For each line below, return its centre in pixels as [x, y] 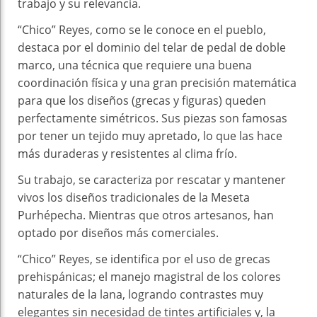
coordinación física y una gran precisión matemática [157, 82]
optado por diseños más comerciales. [118, 232]
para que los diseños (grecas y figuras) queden [142, 100]
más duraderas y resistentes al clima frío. [127, 153]
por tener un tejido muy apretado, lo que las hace [150, 136]
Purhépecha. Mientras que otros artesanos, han [146, 215]
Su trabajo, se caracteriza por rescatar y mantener [152, 179]
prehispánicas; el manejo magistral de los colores [149, 276]
